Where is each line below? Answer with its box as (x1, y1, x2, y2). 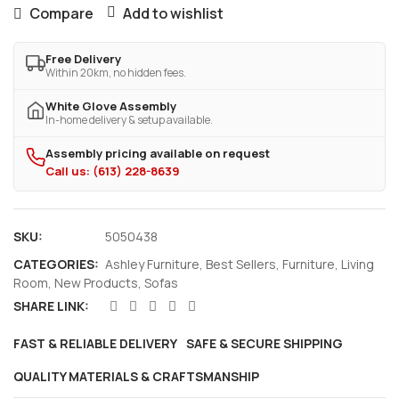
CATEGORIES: (13, 256, 99, 273)
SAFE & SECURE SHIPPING (186, 335, 343, 352)
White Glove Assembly (45, 98, 176, 114)
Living (341, 256, 374, 273)
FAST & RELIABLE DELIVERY (13, 335, 177, 352)
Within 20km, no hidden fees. (45, 65, 186, 80)
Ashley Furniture (105, 256, 199, 273)
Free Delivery (45, 51, 121, 67)
